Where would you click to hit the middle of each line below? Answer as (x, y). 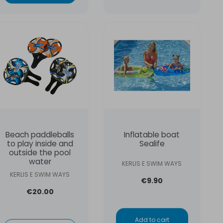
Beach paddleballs (40, 134)
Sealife (152, 143)
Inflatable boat (152, 134)
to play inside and (40, 143)
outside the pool (40, 152)
